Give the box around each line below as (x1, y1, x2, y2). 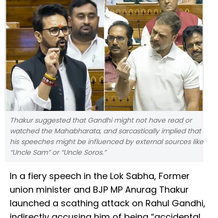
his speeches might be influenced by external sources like (10, 137, 203, 147)
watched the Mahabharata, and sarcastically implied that (10, 126, 201, 136)
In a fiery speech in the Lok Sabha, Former (10, 170, 190, 182)
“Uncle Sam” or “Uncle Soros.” (10, 147, 106, 158)
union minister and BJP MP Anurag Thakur (10, 183, 189, 196)
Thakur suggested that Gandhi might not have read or (10, 115, 192, 126)
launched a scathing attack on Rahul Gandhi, (10, 197, 205, 210)
